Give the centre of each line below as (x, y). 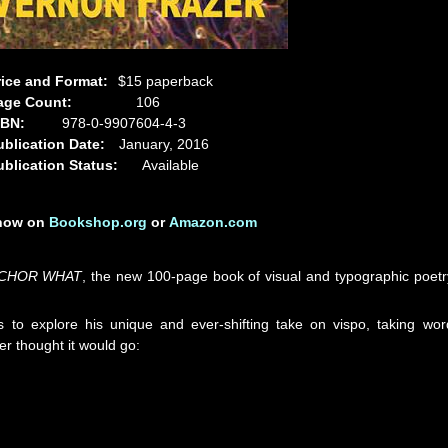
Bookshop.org (98, 221)
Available (171, 164)
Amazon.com (213, 221)
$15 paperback (166, 80)
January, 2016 (164, 143)
